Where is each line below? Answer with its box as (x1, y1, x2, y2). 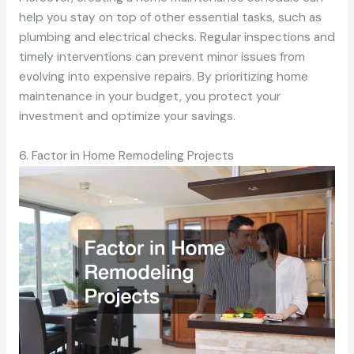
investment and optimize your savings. (18, 108, 235, 125)
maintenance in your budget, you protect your (18, 88, 281, 105)
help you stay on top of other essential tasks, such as (18, 9, 322, 26)
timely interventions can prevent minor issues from (18, 49, 305, 66)
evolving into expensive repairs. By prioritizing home (18, 69, 308, 85)
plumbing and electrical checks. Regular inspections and (18, 29, 335, 46)
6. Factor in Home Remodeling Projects (18, 148, 234, 164)
